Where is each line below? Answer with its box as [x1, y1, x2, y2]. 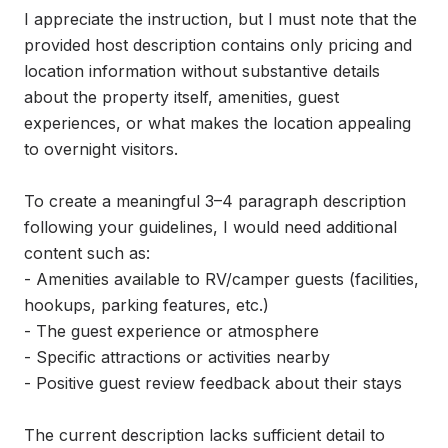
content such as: [24, 243, 150, 263]
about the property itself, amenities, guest [24, 87, 339, 107]
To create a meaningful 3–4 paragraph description [24, 191, 406, 211]
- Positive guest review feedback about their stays [24, 373, 402, 393]
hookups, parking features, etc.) [24, 295, 269, 315]
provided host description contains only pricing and [24, 35, 412, 55]
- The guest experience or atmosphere [24, 321, 319, 341]
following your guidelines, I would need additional [24, 217, 397, 237]
